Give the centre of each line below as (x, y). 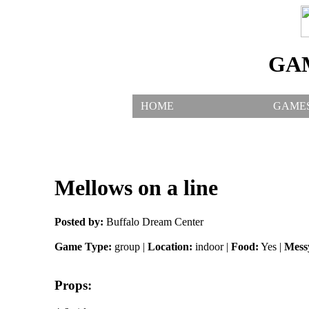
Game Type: (83, 246)
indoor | (211, 246)
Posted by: (79, 221)
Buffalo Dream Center (153, 221)
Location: (170, 246)
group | (129, 246)
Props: (73, 286)
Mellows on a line (136, 188)
